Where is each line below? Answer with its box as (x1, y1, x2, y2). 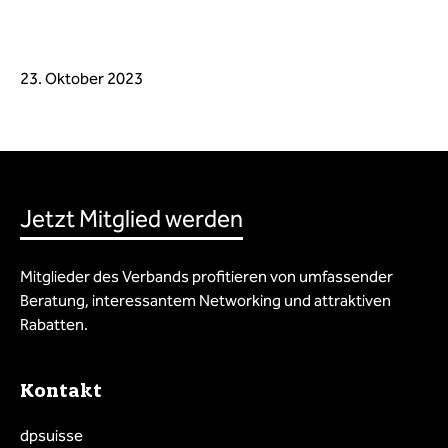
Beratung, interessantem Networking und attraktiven (20, 290, 391, 310)
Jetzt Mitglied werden (20, 204, 243, 233)
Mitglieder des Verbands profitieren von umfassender (20, 266, 393, 286)
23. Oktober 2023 (20, 68, 143, 88)
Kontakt (20, 378, 102, 402)
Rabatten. (20, 314, 88, 334)
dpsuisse (20, 425, 83, 445)
